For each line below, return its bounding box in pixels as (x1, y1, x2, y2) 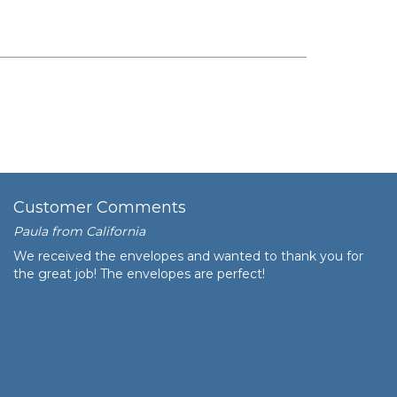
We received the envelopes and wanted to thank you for (13, 248, 363, 265)
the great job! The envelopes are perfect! (13, 266, 265, 283)
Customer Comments (13, 198, 186, 218)
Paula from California (13, 223, 145, 240)
